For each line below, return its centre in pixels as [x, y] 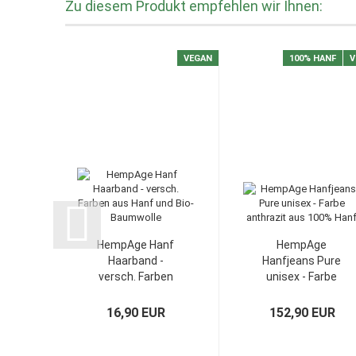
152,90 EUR [302, 312]
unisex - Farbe [302, 276]
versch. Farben [135, 276]
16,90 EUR [136, 312]
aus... [136, 292]
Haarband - [135, 260]
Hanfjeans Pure [302, 260]
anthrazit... [302, 292]
